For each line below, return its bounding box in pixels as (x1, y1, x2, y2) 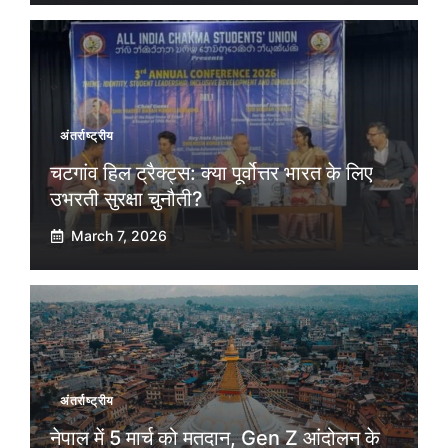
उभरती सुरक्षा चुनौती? (50, 187, 203, 212)
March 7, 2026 (71, 227, 167, 245)
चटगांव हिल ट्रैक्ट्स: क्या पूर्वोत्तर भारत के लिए (50, 161, 373, 186)
